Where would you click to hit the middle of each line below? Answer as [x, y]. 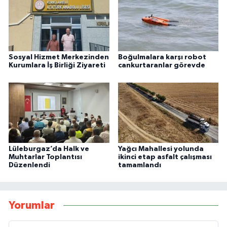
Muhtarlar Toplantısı [45, 157]
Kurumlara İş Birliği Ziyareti [57, 65]
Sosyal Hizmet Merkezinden [59, 57]
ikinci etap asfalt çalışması [165, 157]
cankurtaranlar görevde [161, 65]
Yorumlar [32, 206]
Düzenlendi [29, 165]
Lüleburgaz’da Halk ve [49, 149]
